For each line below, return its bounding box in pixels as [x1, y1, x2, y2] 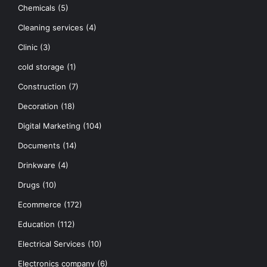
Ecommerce [18, 199, 61, 209]
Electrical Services [18, 238, 85, 249]
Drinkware [18, 160, 55, 170]
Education [18, 219, 55, 229]
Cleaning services [18, 22, 83, 32]
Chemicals [18, 2, 55, 13]
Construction [18, 81, 66, 91]
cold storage [18, 61, 64, 72]
